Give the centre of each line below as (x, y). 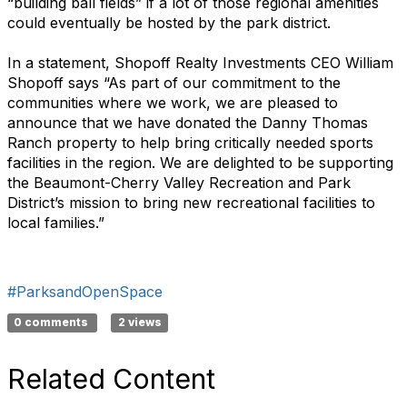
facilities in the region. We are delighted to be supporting (200, 163)
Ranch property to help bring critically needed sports (190, 143)
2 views (139, 322)
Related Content (111, 379)
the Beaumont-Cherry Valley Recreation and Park (179, 183)
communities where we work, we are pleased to (173, 103)
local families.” (56, 223)
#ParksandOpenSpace (85, 292)
